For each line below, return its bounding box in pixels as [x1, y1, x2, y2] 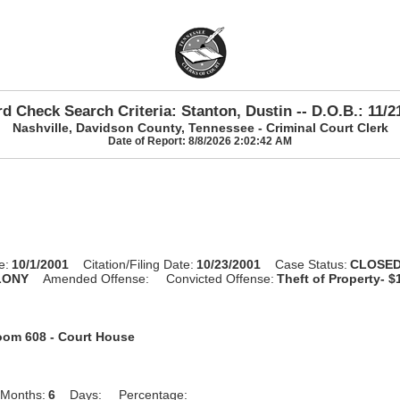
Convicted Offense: [166, 271, 275, 286]
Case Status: [275, 256, 348, 271]
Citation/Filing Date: [83, 256, 195, 271]
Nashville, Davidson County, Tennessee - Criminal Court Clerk [12, 120, 388, 135]
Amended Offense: [43, 271, 150, 286]
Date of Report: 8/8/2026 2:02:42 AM [108, 134, 292, 147]
